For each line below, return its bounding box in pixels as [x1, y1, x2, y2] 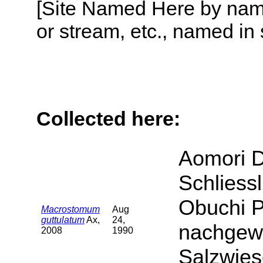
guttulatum [41, 214, 85, 225]
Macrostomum [41, 204, 100, 214]
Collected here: [36, 107, 180, 130]
